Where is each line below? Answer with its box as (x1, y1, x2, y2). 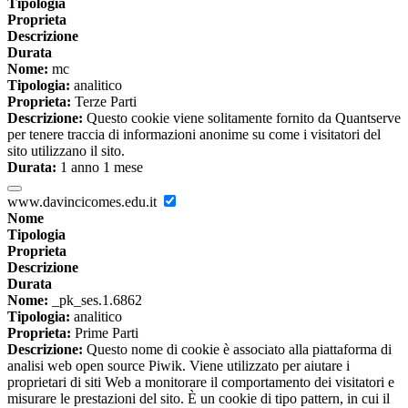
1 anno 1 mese (56, 159, 143, 176)
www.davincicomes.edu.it (7, 194, 160, 210)
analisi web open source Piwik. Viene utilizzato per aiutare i (7, 358, 350, 374)
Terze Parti (71, 94, 137, 110)
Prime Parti (71, 325, 138, 342)
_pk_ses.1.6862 (48, 292, 142, 309)
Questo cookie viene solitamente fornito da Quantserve (83, 110, 401, 127)
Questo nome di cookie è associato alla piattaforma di (83, 342, 392, 358)
